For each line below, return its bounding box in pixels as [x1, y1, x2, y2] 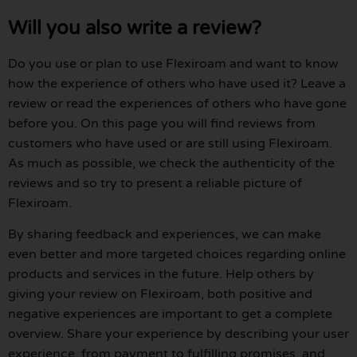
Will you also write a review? [8, 16, 261, 40]
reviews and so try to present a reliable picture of [8, 175, 302, 191]
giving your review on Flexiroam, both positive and [8, 285, 312, 302]
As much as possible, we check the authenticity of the [8, 155, 335, 171]
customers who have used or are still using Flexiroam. [8, 135, 332, 151]
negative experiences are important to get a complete [8, 305, 332, 322]
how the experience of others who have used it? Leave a [8, 75, 346, 92]
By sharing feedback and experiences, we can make [8, 226, 321, 242]
